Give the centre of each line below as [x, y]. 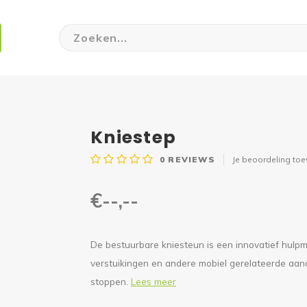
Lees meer [153, 281]
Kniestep [134, 137]
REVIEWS [190, 159]
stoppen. [111, 281]
